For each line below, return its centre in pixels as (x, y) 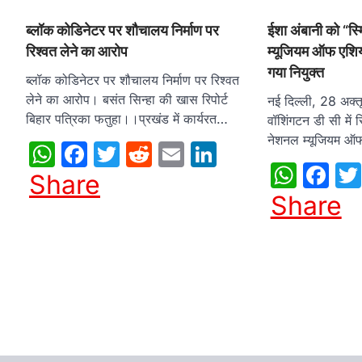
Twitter (162, 154)
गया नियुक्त (295, 72)
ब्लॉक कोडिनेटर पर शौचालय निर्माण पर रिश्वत (133, 80)
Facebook (147, 154)
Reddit (192, 154)
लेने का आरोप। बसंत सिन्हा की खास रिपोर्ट (127, 99)
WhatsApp (119, 154)
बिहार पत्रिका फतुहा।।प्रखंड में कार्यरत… (127, 118)
